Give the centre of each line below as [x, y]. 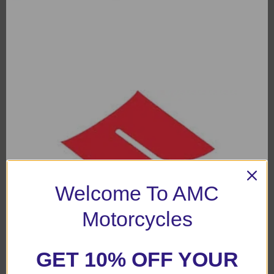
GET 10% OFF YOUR [137, 259]
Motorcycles [137, 219]
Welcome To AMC [137, 193]
